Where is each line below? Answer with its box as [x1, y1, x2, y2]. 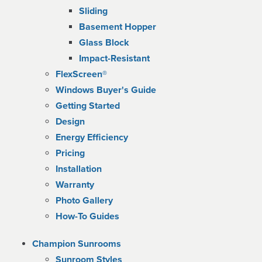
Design [56, 116, 85, 127]
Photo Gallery [56, 195, 113, 206]
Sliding [79, 5, 108, 17]
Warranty [56, 179, 94, 191]
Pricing [56, 147, 85, 159]
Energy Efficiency [56, 132, 128, 143]
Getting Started [56, 100, 120, 112]
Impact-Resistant [79, 53, 150, 64]
